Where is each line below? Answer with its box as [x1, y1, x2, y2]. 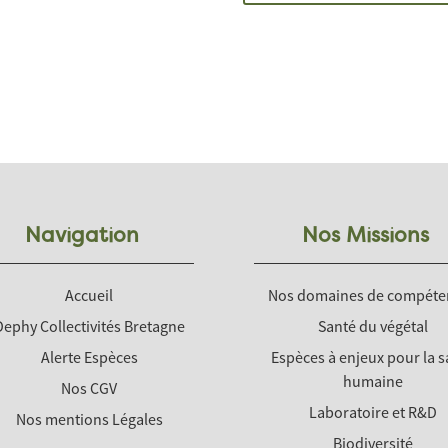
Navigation [25, 227, 140, 248]
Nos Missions [302, 227, 430, 248]
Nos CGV [61, 378, 118, 399]
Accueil [65, 285, 114, 306]
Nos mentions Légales [15, 409, 163, 430]
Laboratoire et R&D [308, 402, 437, 423]
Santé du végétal [317, 316, 428, 337]
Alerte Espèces [40, 347, 138, 368]
